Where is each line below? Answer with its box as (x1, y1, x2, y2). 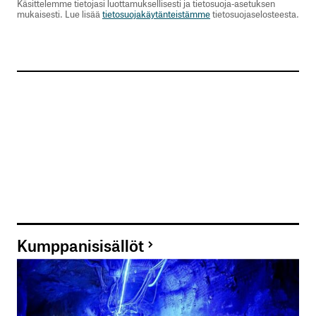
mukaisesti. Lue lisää (17, 6, 102, 20)
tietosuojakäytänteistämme (102, 6, 210, 20)
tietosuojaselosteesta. (210, 6, 299, 20)
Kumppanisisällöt (17, 232, 144, 257)
